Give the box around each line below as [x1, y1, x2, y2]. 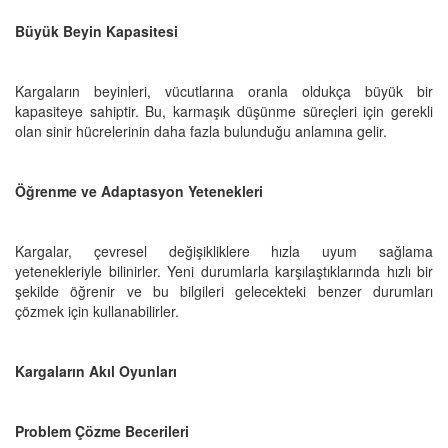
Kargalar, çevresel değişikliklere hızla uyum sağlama [15, 240, 433, 261]
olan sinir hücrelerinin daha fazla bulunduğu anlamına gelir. [15, 120, 387, 141]
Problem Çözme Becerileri [15, 420, 189, 441]
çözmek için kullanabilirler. [15, 300, 179, 321]
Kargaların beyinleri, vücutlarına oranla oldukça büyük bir [15, 80, 433, 101]
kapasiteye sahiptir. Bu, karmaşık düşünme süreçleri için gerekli [15, 100, 433, 121]
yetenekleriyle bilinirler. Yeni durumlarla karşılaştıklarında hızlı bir [15, 260, 433, 281]
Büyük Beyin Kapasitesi [15, 20, 178, 41]
